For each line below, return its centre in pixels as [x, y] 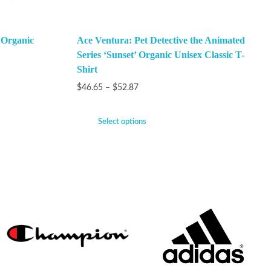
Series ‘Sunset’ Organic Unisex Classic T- [160, 55]
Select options [122, 122]
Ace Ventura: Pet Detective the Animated [161, 41]
